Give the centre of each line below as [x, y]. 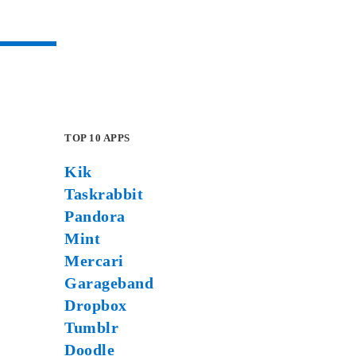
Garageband [109, 283]
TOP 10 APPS [97, 138]
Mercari [94, 261]
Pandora [95, 217]
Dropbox [96, 306]
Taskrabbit [104, 194]
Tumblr [91, 328]
